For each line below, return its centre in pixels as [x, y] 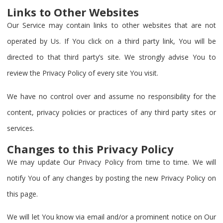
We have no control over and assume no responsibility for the [111, 96]
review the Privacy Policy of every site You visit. [83, 73]
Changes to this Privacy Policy [90, 149]
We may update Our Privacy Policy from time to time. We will [111, 162]
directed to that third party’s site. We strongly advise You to [111, 57]
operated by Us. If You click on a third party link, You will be [111, 41]
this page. [22, 194]
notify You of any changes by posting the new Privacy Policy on [111, 178]
